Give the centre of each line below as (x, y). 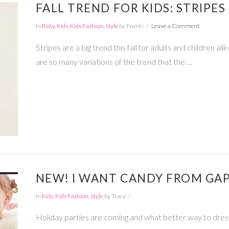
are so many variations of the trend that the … (114, 61)
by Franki (131, 26)
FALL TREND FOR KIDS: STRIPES (131, 8)
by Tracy (114, 196)
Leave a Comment (175, 26)
